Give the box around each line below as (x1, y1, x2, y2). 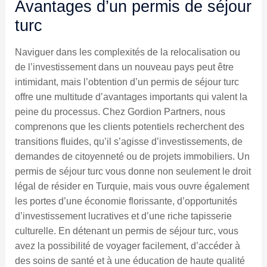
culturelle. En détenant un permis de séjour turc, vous (14, 225, 238, 236)
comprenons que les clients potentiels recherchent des (14, 121, 244, 132)
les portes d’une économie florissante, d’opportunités (14, 195, 237, 206)
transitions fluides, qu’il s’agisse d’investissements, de (14, 136, 243, 147)
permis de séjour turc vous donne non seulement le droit (14, 166, 251, 176)
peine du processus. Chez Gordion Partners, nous (14, 106, 225, 117)
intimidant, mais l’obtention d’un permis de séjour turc (14, 76, 239, 87)
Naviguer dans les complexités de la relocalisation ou (14, 46, 240, 57)
